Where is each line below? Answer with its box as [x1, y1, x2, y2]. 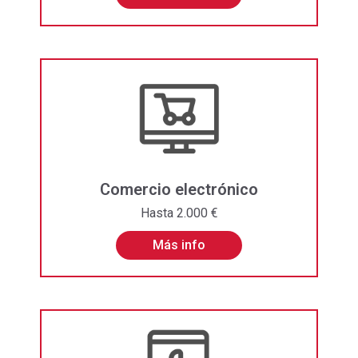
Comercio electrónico [100, 179, 258, 199]
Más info [153, 237, 205, 253]
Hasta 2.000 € [140, 205, 218, 221]
